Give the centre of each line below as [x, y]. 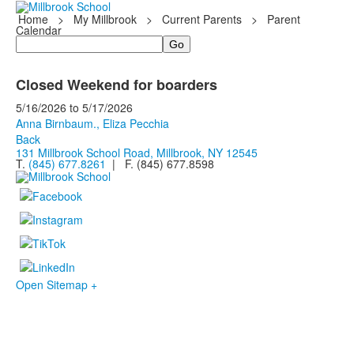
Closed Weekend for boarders [117, 85]
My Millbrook [105, 19]
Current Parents [202, 19]
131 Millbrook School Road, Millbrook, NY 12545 [137, 153]
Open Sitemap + [56, 284]
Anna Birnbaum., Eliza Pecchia [92, 124]
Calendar [39, 30]
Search [34, 41]
